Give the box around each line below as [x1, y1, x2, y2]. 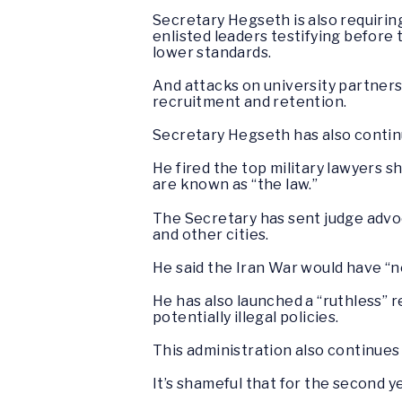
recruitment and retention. [153, 92, 347, 110]
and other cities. [153, 225, 269, 243]
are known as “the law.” [153, 176, 319, 194]
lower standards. [153, 43, 272, 61]
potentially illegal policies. [153, 308, 339, 326]
